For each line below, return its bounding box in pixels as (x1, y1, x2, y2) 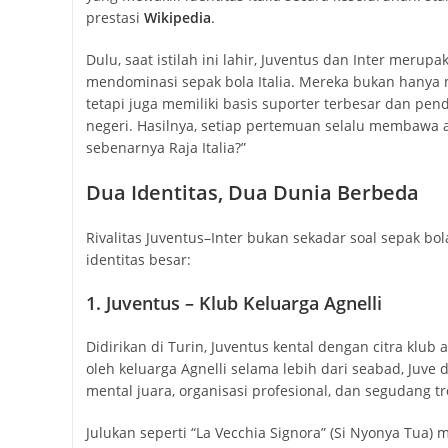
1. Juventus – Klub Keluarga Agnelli (85, 291, 382, 316)
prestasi (85, 8, 144, 28)
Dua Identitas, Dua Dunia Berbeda (85, 179, 419, 207)
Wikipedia (143, 8, 211, 28)
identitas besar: (85, 250, 191, 270)
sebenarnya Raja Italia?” (85, 138, 246, 158)
